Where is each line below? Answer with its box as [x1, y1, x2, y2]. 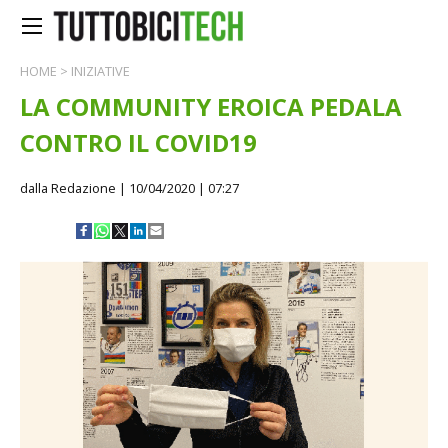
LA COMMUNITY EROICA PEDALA [20, 90, 402, 123]
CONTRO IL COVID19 [20, 126, 257, 159]
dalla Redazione [20, 179, 116, 197]
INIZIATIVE [71, 62, 130, 80]
